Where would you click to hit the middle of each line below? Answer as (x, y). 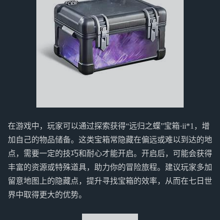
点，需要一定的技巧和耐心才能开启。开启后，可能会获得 (110, 154)
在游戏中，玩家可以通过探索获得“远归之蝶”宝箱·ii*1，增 (109, 126)
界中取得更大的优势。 (47, 195)
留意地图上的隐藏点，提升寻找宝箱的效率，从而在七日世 (110, 181)
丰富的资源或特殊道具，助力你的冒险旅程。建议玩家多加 (110, 167)
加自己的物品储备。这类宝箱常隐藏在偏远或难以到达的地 (110, 140)
